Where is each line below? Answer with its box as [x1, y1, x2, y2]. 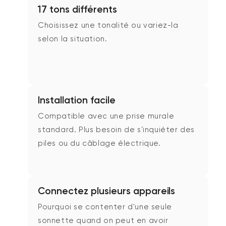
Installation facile [38, 94, 116, 106]
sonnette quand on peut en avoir [38, 215, 168, 225]
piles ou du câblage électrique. [38, 138, 161, 148]
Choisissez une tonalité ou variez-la [38, 20, 179, 30]
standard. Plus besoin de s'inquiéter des [38, 125, 195, 134]
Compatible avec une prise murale [38, 111, 175, 121]
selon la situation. [38, 34, 107, 43]
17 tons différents [38, 3, 117, 15]
